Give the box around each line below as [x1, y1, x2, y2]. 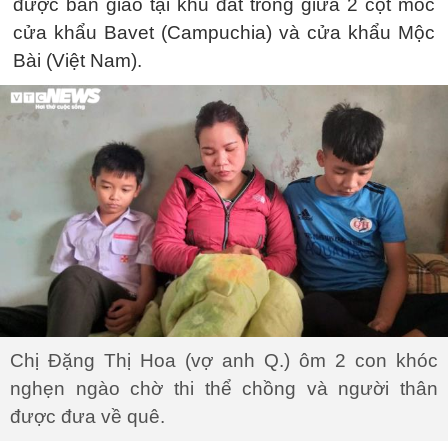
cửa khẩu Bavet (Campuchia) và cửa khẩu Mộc [13, 21, 435, 43]
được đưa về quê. [10, 405, 165, 427]
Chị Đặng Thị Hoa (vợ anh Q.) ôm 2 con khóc [10, 349, 438, 371]
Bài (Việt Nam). [13, 49, 142, 71]
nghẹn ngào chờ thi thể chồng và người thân [10, 377, 438, 399]
